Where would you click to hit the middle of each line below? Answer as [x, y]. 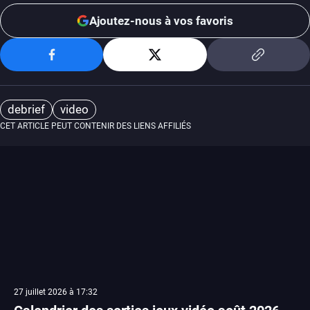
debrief [26, 109]
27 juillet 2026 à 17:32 [56, 292]
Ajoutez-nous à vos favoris [161, 20]
